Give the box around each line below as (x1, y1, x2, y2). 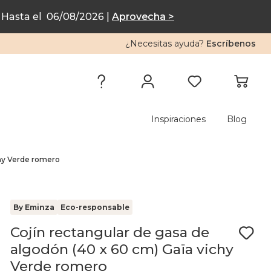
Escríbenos (206, 38, 256, 49)
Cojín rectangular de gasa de (10, 224, 209, 241)
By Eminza (13, 203, 54, 212)
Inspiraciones (151, 114, 206, 125)
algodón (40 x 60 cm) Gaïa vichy (10, 241, 233, 258)
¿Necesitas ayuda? (125, 38, 207, 49)
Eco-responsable (60, 203, 129, 212)
